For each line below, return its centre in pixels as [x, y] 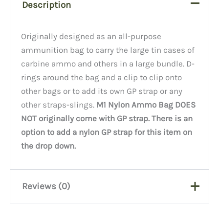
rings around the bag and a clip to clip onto [102, 77]
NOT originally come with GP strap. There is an [107, 119]
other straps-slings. [58, 105]
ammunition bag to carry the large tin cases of [108, 50]
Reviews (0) [46, 186]
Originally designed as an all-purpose [91, 36]
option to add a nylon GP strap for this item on [107, 132]
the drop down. [49, 146]
